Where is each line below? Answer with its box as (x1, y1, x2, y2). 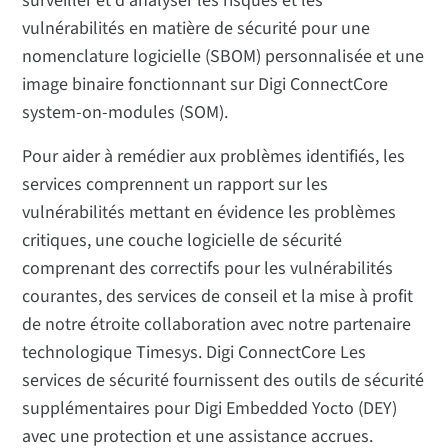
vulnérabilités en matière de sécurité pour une (22, 16, 371, 42)
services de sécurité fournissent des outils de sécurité (22, 368, 425, 394)
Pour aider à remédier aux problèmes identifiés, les (22, 144, 406, 170)
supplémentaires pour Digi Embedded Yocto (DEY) (22, 396, 398, 422)
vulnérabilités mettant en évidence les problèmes (22, 200, 397, 226)
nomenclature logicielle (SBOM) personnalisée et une (22, 44, 425, 70)
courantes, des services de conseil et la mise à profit (22, 284, 414, 310)
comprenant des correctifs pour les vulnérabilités (22, 256, 394, 282)
